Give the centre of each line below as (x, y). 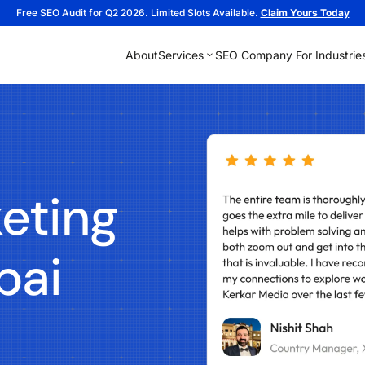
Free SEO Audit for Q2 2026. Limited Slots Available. (138, 13)
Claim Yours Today (305, 13)
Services (180, 55)
